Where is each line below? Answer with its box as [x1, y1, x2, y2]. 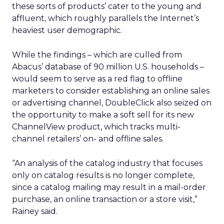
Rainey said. [12, 206, 57, 216]
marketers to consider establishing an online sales [12, 86, 209, 95]
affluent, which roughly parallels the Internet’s [12, 13, 199, 23]
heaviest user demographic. [12, 25, 122, 35]
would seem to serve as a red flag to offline [12, 74, 182, 83]
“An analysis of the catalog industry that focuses [12, 158, 202, 168]
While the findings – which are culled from [12, 50, 182, 59]
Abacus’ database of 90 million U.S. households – [12, 62, 204, 71]
